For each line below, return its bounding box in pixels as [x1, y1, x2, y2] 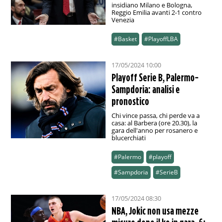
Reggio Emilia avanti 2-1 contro [111, 8, 202, 17]
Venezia [111, 15, 134, 25]
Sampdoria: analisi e [111, 83, 180, 96]
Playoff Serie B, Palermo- [111, 71, 199, 84]
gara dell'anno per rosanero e [111, 126, 198, 135]
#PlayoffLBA [144, 35, 178, 44]
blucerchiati [111, 133, 146, 143]
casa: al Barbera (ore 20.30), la [111, 118, 197, 128]
